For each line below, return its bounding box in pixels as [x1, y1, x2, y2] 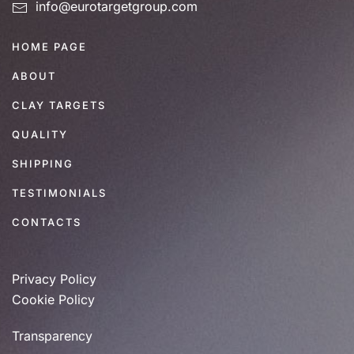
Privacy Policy [12, 271, 96, 287]
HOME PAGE [12, 40, 87, 53]
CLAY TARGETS [12, 99, 106, 111]
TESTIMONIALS [12, 186, 107, 199]
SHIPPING [12, 157, 73, 170]
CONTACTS [12, 216, 81, 228]
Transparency [12, 328, 92, 344]
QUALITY [12, 128, 68, 141]
